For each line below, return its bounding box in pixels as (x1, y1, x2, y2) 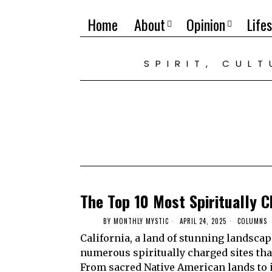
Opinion (186, 13, 225, 35)
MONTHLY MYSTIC (114, 216, 169, 226)
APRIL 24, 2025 (177, 216, 226, 226)
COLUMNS (237, 216, 267, 226)
